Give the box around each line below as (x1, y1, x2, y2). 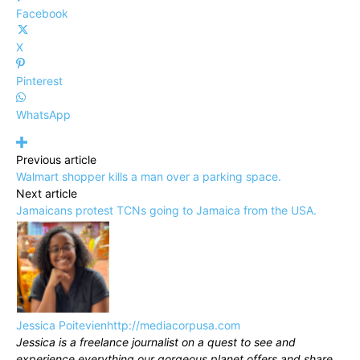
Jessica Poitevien (16, 317, 107, 332)
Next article (16, 186, 77, 200)
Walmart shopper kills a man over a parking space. (16, 169, 281, 183)
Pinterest (16, 73, 63, 88)
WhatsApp (16, 107, 71, 121)
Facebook (16, 6, 68, 20)
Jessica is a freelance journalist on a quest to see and (16, 334, 296, 349)
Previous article (16, 152, 96, 166)
